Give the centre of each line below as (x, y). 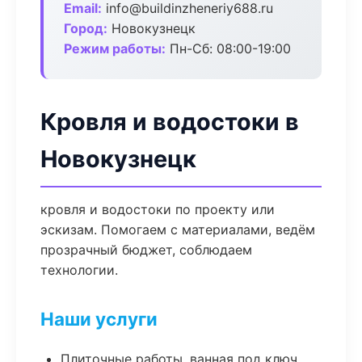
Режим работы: (115, 48)
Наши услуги (99, 319)
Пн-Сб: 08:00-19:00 (228, 48)
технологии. (79, 270)
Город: (86, 28)
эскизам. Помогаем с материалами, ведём (178, 229)
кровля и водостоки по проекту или (158, 209)
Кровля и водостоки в (170, 122)
